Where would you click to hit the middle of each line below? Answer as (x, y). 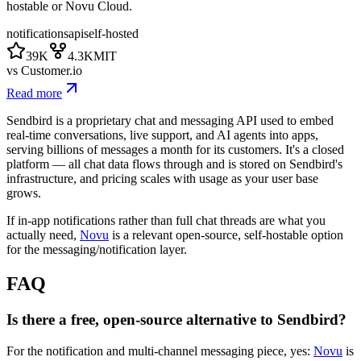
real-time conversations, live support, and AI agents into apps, (162, 135)
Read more (34, 93)
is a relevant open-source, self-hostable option (226, 235)
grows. (24, 193)
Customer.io (52, 71)
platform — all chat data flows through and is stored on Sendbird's (174, 164)
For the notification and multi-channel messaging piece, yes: (160, 351)
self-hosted (111, 34)
